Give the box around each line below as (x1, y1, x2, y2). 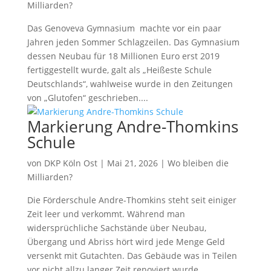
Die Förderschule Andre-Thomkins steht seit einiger (27, 194, 237, 206)
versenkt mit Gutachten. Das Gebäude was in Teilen (27, 250, 237, 261)
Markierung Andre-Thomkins (27, 116, 238, 137)
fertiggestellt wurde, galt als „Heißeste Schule (27, 64, 212, 76)
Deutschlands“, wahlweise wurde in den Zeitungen (27, 78, 233, 90)
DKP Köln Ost (44, 157, 97, 169)
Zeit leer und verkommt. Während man (27, 208, 185, 220)
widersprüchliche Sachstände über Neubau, (27, 222, 206, 233)
